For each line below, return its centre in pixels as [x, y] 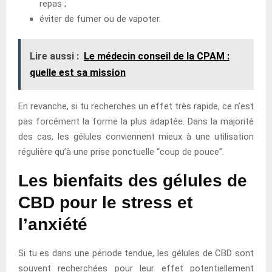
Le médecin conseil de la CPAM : [157, 56]
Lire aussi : [54, 56]
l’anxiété [53, 224]
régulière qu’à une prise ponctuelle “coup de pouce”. [121, 151]
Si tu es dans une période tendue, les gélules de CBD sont [136, 253]
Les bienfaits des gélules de [133, 180]
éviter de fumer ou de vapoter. [100, 19]
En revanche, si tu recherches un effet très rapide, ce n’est [136, 106]
